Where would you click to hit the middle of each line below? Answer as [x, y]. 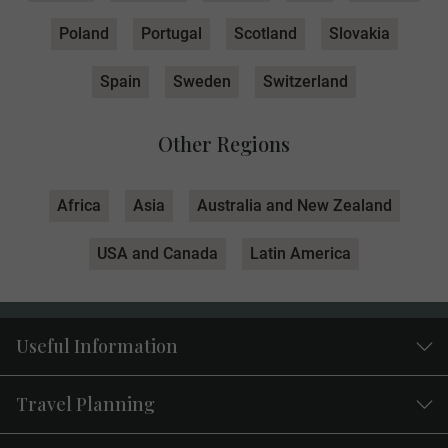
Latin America [300, 254]
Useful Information [97, 346]
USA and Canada [157, 254]
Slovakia [359, 34]
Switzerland [305, 82]
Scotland [265, 34]
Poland [83, 34]
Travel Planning [85, 404]
